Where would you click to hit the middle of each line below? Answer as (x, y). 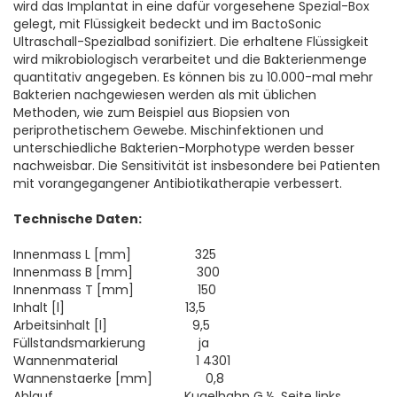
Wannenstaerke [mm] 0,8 (119, 378)
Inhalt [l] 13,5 (109, 307)
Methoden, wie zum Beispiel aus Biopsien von (152, 113)
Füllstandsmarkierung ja (111, 343)
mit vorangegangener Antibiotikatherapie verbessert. (178, 183)
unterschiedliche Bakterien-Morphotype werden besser (184, 148)
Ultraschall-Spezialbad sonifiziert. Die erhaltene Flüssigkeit (191, 42)
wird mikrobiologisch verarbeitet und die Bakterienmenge (190, 59)
